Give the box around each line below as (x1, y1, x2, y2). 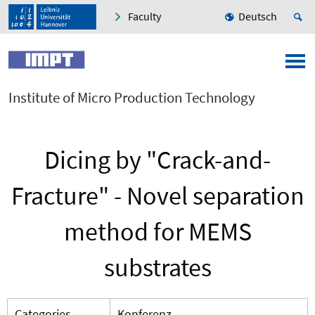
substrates (103, 252, 212, 284)
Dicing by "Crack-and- (44, 144, 271, 176)
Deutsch (238, 9, 277, 24)
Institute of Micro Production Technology (8, 88, 255, 108)
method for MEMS (63, 216, 252, 248)
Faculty (128, 9, 161, 24)
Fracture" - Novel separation (11, 180, 304, 212)
